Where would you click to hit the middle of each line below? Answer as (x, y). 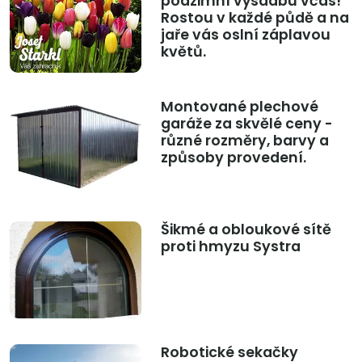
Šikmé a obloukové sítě (246, 230)
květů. (183, 52)
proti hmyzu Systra (230, 247)
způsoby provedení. (233, 158)
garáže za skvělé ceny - (246, 124)
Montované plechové (239, 107)
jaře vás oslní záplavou (245, 35)
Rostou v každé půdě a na (255, 18)
